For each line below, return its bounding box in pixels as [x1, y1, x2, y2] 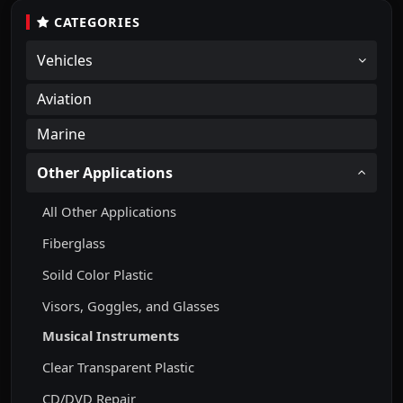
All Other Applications [42, 202, 177, 221]
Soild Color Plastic [42, 264, 154, 283]
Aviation [37, 89, 92, 110]
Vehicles [37, 50, 93, 71]
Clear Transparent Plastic [42, 358, 195, 377]
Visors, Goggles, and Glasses [42, 296, 220, 315]
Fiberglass [42, 234, 106, 253]
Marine [37, 123, 85, 144]
